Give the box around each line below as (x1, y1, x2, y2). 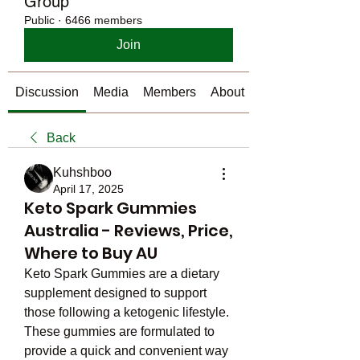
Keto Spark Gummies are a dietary (24, 267, 219, 280)
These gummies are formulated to (24, 325, 215, 338)
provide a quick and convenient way (24, 344, 228, 358)
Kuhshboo (53, 166, 112, 179)
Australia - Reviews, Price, (24, 219, 233, 242)
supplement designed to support (24, 286, 207, 300)
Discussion (15, 85, 79, 99)
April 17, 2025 (53, 182, 124, 195)
